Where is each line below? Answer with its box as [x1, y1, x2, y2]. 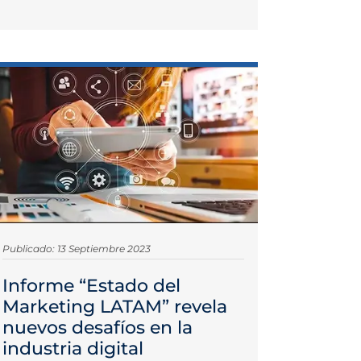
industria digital [2, 337, 143, 359]
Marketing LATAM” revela [2, 295, 227, 317]
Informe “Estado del [2, 274, 180, 297]
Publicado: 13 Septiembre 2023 [2, 242, 151, 255]
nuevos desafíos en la [2, 316, 193, 338]
